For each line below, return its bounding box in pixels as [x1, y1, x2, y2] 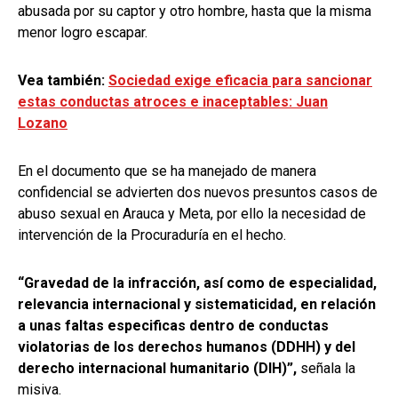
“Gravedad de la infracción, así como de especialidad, [18, 274, 377, 291]
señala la [297, 359, 355, 377]
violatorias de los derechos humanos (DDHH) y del [18, 338, 355, 355]
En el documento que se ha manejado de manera [18, 162, 316, 179]
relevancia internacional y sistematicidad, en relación [18, 295, 376, 313]
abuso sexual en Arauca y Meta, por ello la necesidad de [18, 204, 366, 222]
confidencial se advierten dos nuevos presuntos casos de [18, 183, 378, 201]
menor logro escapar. [18, 23, 147, 41]
